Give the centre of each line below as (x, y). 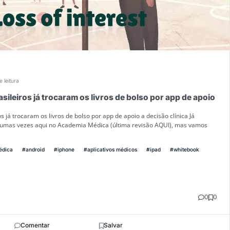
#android (33, 150)
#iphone (64, 150)
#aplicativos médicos (110, 150)
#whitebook (185, 150)
